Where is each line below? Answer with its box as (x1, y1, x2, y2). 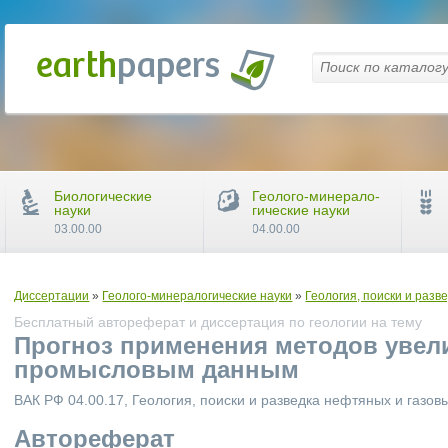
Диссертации (14, 289, 90, 303)
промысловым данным (14, 356, 300, 383)
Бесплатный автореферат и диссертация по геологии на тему (14, 314, 423, 330)
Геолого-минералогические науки (102, 289, 293, 303)
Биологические (54, 188, 153, 204)
